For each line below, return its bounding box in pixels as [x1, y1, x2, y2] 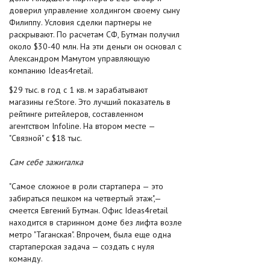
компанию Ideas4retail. [9, 65, 93, 76]
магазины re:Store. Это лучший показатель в [9, 96, 171, 107]
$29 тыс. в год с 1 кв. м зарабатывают [9, 84, 148, 95]
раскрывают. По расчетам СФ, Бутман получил [9, 29, 180, 40]
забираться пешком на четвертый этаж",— [9, 193, 161, 204]
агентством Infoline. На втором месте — [9, 121, 155, 131]
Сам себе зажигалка [9, 157, 83, 168]
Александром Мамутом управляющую [9, 53, 150, 64]
